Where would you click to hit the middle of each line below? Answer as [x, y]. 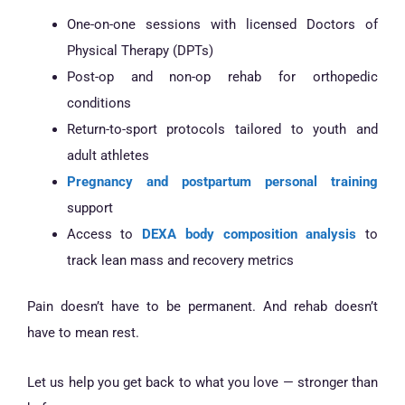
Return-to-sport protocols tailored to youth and [222, 130]
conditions [99, 104]
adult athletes [108, 156]
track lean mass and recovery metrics [180, 261]
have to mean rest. [83, 333]
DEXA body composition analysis [250, 235]
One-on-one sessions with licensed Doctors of [222, 25]
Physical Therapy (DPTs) [140, 51]
